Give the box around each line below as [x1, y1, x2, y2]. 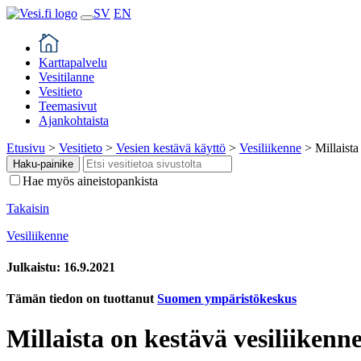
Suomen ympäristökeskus [157, 292, 297, 306]
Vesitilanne [39, 69, 94, 84]
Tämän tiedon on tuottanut [6, 292, 157, 306]
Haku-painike [13, 157, 73, 170]
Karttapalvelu [39, 55, 107, 69]
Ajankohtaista [39, 113, 109, 127]
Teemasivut [39, 98, 97, 113]
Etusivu [6, 140, 45, 155]
